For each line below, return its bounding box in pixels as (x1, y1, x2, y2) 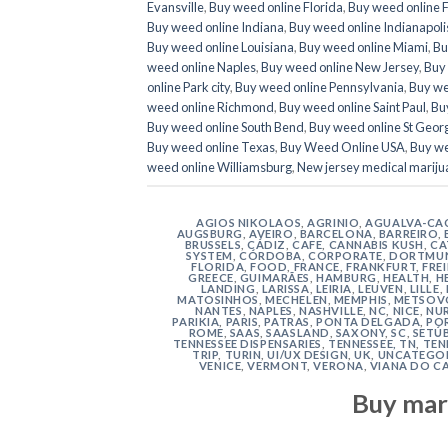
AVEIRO (249, 226, 294, 240)
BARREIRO (378, 226, 439, 240)
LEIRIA (315, 281, 353, 295)
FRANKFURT (346, 259, 417, 273)
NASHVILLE (299, 303, 364, 317)
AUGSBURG (176, 226, 244, 240)
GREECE (188, 270, 234, 284)
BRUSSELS (184, 237, 242, 251)
